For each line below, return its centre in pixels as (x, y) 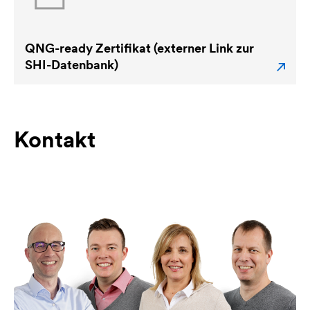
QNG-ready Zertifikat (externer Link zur (139, 48)
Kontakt (55, 139)
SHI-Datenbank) (72, 64)
